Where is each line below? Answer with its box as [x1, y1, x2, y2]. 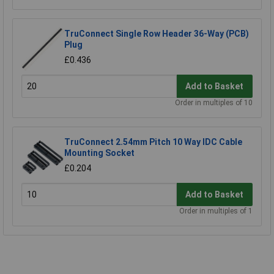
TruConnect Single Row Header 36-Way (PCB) [64, 29, 249, 39]
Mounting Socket [64, 148, 135, 158]
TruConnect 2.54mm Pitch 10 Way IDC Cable [64, 137, 242, 147]
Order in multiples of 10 [175, 98, 253, 108]
